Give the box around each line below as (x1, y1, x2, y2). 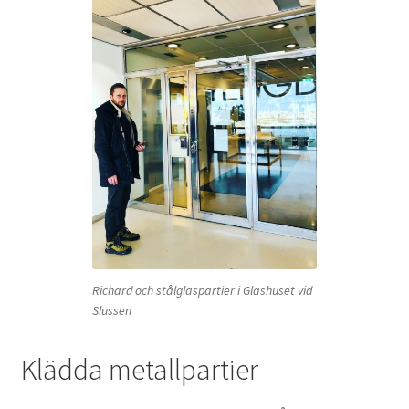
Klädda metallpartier (20, 351, 258, 388)
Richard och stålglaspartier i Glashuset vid (92, 281, 312, 299)
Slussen (92, 301, 131, 319)
